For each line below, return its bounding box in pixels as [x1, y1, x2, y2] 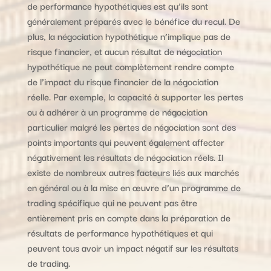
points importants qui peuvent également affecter [27, 134, 224, 149]
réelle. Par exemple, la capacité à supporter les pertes [27, 89, 243, 104]
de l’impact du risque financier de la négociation [27, 74, 218, 89]
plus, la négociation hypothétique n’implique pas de [27, 28, 230, 44]
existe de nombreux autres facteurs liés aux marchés [27, 165, 239, 180]
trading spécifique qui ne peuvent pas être [27, 195, 197, 210]
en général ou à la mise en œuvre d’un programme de [27, 180, 241, 195]
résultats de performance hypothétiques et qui [27, 225, 213, 240]
